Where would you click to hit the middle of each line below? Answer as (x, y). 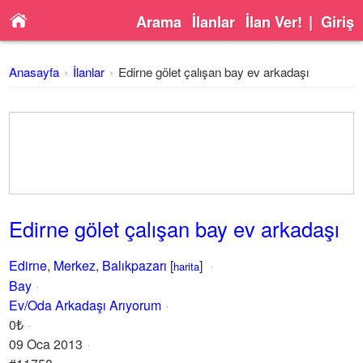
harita (187, 266)
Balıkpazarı (135, 265)
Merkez (75, 265)
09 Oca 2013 (46, 344)
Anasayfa (34, 72)
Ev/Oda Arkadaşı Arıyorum (85, 305)
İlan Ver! (273, 21)
